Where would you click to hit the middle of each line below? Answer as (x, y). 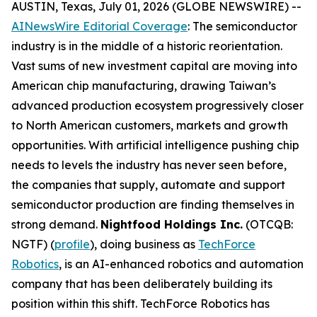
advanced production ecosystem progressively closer (157, 105)
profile (72, 244)
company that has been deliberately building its (142, 284)
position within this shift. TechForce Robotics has (140, 304)
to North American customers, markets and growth (150, 125)
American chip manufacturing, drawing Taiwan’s (144, 86)
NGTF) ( (33, 244)
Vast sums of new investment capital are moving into (154, 66)
